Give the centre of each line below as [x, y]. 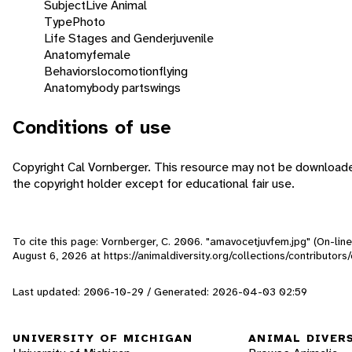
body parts [121, 87]
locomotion [128, 71]
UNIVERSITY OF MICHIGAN [103, 338]
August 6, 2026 [50, 255]
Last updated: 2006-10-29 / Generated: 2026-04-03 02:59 [160, 291]
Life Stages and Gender [109, 38]
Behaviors [71, 71]
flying [173, 71]
